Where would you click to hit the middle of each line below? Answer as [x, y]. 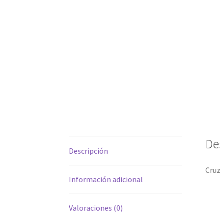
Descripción [89, 151]
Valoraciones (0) [96, 207]
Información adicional [106, 179]
